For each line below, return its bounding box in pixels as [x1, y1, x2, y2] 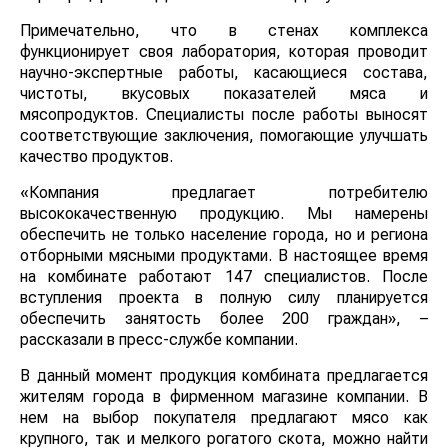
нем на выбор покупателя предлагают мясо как [20, 407, 428, 427]
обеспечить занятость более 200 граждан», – [20, 308, 428, 328]
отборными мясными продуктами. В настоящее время [20, 245, 428, 265]
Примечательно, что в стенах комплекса [20, 20, 428, 40]
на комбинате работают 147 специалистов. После [20, 266, 428, 286]
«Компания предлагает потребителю [20, 182, 428, 202]
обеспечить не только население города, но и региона [20, 224, 428, 244]
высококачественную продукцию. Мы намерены [20, 203, 428, 223]
